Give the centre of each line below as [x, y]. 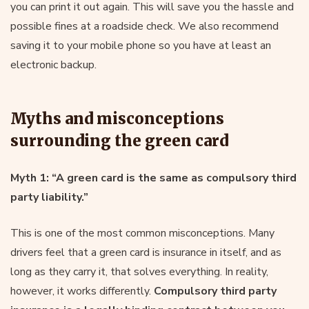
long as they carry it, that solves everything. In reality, [139, 271]
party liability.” [49, 197]
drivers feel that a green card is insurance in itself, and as [146, 252]
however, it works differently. [82, 291]
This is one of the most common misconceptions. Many [142, 233]
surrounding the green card [119, 140]
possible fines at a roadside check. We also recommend [144, 26]
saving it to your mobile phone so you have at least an [141, 45]
